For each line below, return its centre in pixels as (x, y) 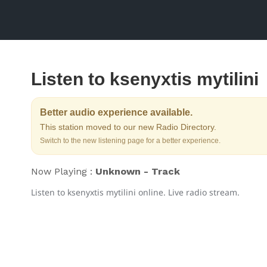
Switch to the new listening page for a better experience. (130, 141)
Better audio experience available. (116, 112)
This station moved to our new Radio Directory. (128, 127)
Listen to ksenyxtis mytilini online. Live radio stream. (135, 192)
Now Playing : (63, 171)
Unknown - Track (138, 171)
